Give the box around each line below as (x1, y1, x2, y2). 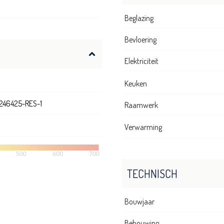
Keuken (124, 78, 147, 89)
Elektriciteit (124, 56, 158, 66)
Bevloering (124, 34, 156, 45)
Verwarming (124, 122, 162, 132)
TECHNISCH (127, 166, 177, 181)
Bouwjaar (124, 196, 154, 207)
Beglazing (124, 13, 153, 23)
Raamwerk (124, 100, 158, 110)
